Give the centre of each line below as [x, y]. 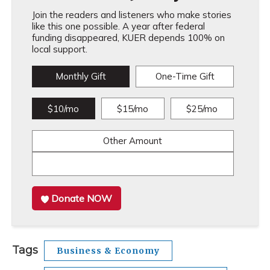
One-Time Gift [185, 76]
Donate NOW [82, 198]
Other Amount [133, 141]
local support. [59, 49]
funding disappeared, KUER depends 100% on [128, 38]
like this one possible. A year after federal [118, 26]
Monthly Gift [80, 76]
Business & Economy [108, 251]
